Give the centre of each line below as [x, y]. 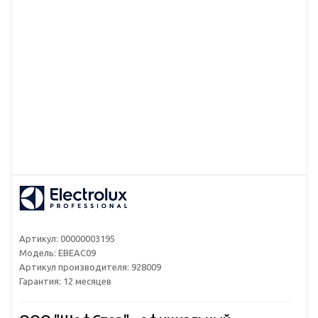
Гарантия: [40, 281]
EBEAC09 [77, 252]
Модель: [38, 252]
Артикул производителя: [74, 267]
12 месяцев [87, 281]
